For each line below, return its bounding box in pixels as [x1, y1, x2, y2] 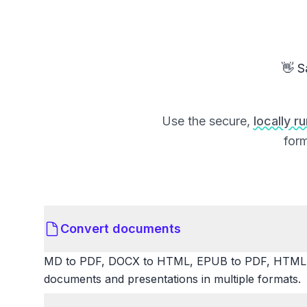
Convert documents [60, 221, 181, 236]
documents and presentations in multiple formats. [44, 272, 301, 286]
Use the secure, [161, 114, 254, 129]
